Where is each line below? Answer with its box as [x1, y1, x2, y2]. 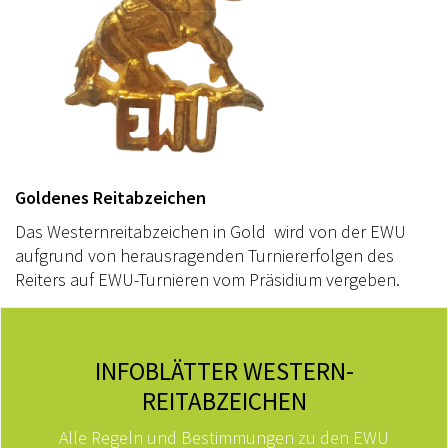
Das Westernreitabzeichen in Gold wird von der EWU [15, 219, 406, 243]
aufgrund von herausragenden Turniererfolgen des [15, 243, 394, 267]
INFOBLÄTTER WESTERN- [94, 354, 354, 387]
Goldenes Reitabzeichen [15, 185, 206, 209]
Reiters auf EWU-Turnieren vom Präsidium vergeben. [15, 267, 400, 291]
